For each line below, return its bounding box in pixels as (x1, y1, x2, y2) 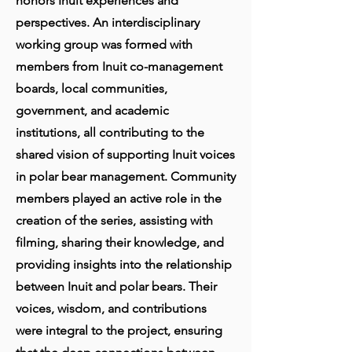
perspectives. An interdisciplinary (16, 15, 200, 30)
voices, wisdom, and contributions (16, 301, 207, 316)
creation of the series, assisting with (16, 213, 213, 228)
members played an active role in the (16, 191, 222, 206)
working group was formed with (16, 37, 192, 52)
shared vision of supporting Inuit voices (16, 147, 235, 162)
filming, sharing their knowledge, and (16, 235, 224, 250)
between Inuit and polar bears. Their (16, 279, 217, 294)
